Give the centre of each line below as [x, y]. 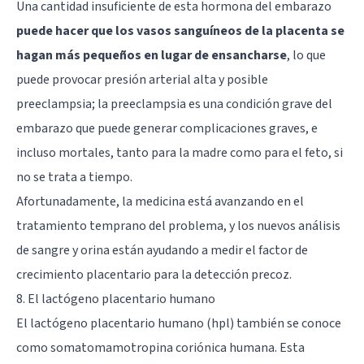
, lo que [306, 55]
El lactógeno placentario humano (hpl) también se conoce [179, 323]
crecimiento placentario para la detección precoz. [154, 274]
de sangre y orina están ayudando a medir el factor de [162, 250]
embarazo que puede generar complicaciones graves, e [167, 128]
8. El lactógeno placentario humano [116, 299]
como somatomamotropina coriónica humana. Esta [160, 347]
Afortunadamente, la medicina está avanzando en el [160, 201]
